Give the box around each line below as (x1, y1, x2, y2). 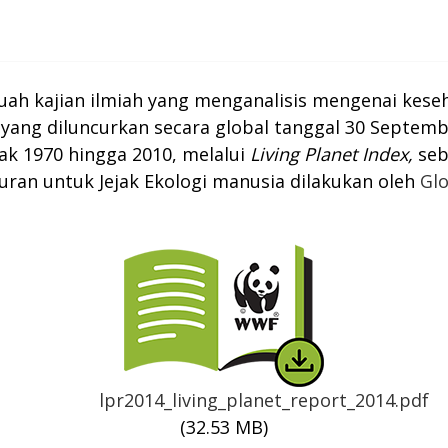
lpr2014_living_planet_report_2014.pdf (99, 388, 429, 413)
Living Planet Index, (250, 142, 418, 167)
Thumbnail (99, 238, 193, 263)
